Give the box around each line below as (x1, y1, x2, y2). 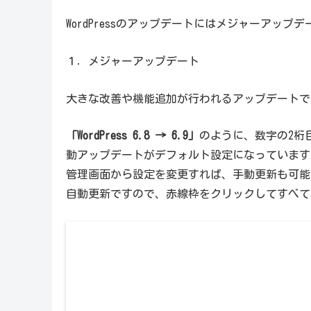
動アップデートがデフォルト (65, 149, 210, 161)
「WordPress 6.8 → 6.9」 (65, 130, 199, 142)
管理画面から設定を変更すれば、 (65, 169, 233, 180)
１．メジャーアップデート (65, 55, 199, 67)
